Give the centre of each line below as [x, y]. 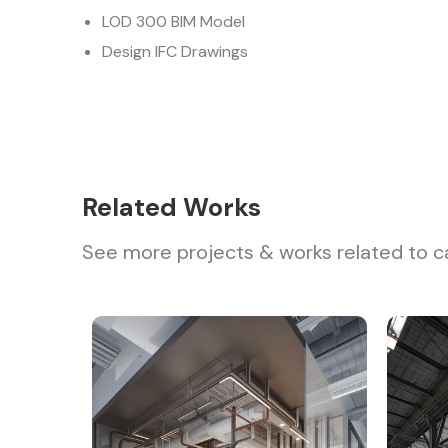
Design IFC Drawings [175, 51]
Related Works [172, 207]
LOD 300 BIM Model [174, 21]
